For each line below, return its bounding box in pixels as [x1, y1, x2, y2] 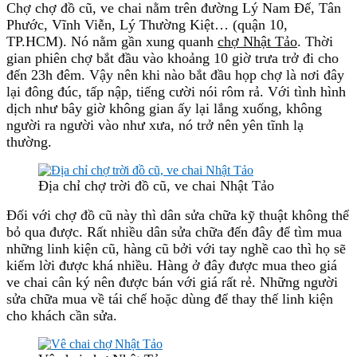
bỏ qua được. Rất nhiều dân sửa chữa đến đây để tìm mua [6, 223, 342, 240]
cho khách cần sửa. [6, 307, 117, 324]
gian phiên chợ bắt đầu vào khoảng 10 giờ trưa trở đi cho [6, 49, 339, 66]
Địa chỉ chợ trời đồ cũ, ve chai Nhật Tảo [38, 177, 274, 194]
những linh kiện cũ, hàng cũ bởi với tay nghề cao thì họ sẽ [6, 240, 346, 257]
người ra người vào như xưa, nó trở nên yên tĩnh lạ [6, 116, 304, 133]
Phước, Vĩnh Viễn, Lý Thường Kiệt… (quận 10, [6, 16, 288, 33]
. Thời [297, 33, 333, 49]
